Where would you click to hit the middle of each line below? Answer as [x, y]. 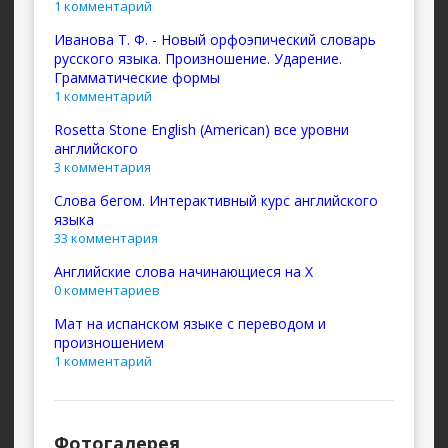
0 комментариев [107, 290]
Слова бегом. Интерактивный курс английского [216, 200]
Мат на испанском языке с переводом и [190, 323]
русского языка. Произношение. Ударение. [198, 58]
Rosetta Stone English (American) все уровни [201, 129]
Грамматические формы [137, 77]
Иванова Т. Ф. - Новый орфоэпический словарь [215, 39]
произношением [109, 342]
